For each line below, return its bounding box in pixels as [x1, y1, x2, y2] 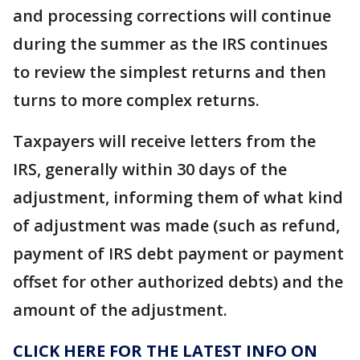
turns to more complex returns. [13, 89, 260, 111]
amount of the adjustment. [13, 299, 227, 321]
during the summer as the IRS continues [13, 33, 328, 55]
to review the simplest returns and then [13, 61, 326, 83]
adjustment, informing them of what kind [13, 186, 343, 208]
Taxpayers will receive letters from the [13, 130, 316, 152]
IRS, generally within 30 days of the [13, 158, 287, 180]
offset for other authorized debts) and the [13, 271, 343, 292]
